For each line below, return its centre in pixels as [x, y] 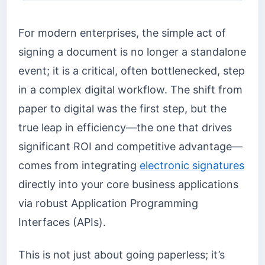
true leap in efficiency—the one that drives [125, 128]
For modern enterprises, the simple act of [122, 33]
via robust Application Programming [108, 203]
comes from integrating [79, 166]
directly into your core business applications [128, 185]
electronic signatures [192, 166]
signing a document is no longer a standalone [132, 52]
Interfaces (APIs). [62, 222]
